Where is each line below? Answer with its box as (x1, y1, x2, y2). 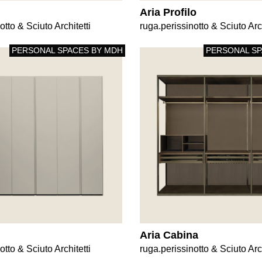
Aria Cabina (140, 229, 198, 241)
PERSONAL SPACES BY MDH (12, 45, 123, 55)
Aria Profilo (140, 6, 196, 18)
